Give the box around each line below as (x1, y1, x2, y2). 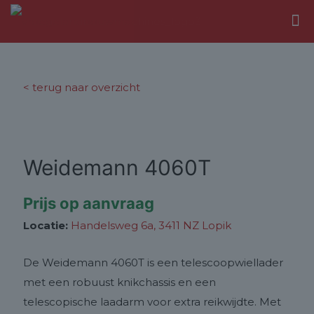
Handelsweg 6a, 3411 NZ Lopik (71, 219, 231, 232)
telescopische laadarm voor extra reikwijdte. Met (23, 295, 281, 308)
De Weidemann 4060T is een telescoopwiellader (23, 256, 283, 269)
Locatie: (23, 219, 68, 232)
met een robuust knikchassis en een (23, 275, 216, 289)
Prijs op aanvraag (23, 194, 154, 212)
